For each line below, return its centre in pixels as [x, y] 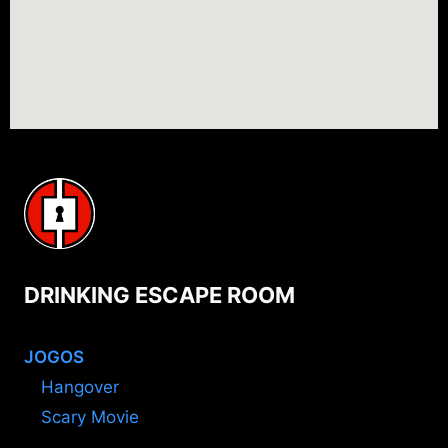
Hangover [80, 387]
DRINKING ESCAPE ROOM [159, 295]
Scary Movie [90, 417]
